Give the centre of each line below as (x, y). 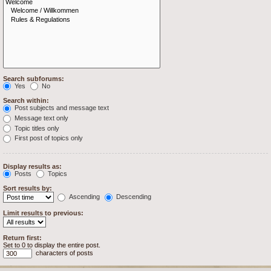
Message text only (41, 118)
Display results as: (32, 166)
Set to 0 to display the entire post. (52, 245)
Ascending (83, 197)
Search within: (26, 101)
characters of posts (64, 253)
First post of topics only (48, 138)
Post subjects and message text (61, 108)
